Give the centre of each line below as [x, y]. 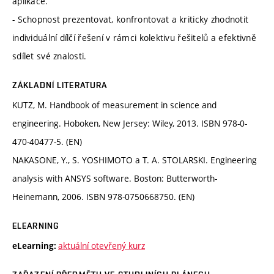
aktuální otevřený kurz [102, 245]
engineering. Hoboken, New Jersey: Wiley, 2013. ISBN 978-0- [130, 123]
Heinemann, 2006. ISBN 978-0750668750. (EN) [103, 196]
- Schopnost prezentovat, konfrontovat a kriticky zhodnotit [131, 19]
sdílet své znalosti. [50, 56]
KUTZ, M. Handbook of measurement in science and [114, 105]
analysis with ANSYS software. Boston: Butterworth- [115, 178]
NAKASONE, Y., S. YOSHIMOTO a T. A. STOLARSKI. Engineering [135, 160]
